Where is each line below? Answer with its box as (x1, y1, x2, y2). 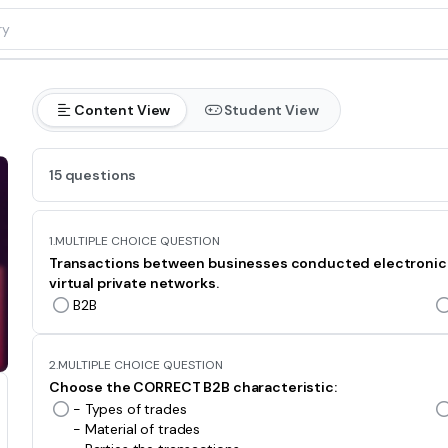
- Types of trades (73, 400, 187, 418)
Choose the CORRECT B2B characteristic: (49, 378, 337, 396)
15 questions (49, 166, 137, 184)
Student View (224, 101, 319, 119)
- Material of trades (73, 420, 201, 438)
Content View (74, 101, 171, 119)
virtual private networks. (49, 274, 219, 292)
